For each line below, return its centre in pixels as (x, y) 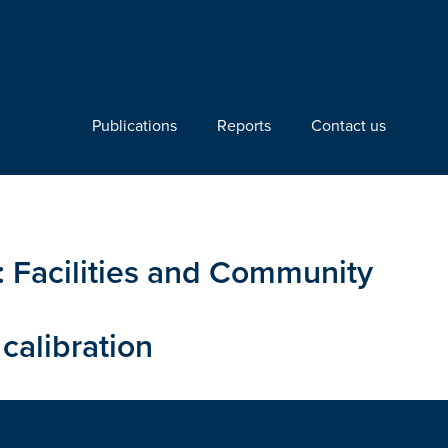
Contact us (348, 125)
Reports (244, 125)
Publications (134, 125)
